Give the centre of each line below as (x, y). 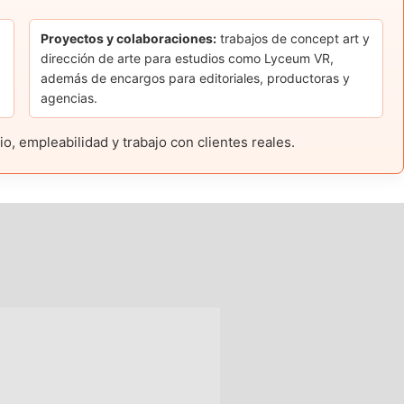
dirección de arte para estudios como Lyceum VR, (188, 59)
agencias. (69, 98)
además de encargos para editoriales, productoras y (196, 78)
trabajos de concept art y (294, 39)
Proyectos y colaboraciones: (129, 39)
